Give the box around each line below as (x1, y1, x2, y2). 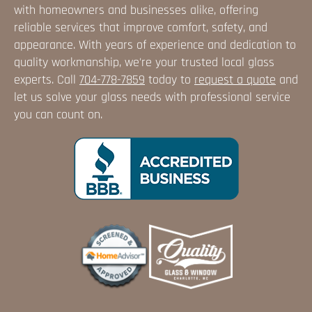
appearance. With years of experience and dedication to (14, 36, 296, 53)
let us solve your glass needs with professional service (14, 88, 290, 105)
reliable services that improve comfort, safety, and (14, 19, 267, 36)
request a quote (194, 71, 276, 88)
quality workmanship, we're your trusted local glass (14, 54, 274, 70)
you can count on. (14, 106, 102, 123)
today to (145, 71, 194, 88)
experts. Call (14, 71, 79, 88)
